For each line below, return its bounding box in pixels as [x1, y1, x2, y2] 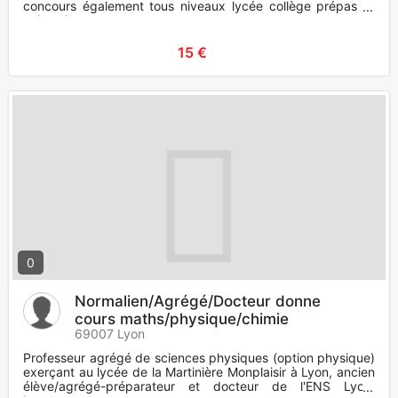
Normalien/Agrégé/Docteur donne [75, 292, 321, 311]
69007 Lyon [75, 326, 145, 342]
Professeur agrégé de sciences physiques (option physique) [23, 350, 375, 366]
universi [23, 12, 68, 28]
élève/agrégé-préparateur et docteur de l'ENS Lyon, [23, 378, 375, 394]
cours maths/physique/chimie [75, 310, 289, 329]
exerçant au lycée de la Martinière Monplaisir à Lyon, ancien [23, 364, 375, 380]
